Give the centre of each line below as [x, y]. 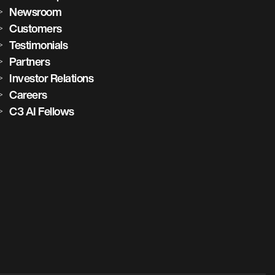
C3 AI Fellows [42, 111]
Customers [36, 28]
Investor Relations [52, 78]
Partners [30, 61]
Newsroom [36, 12]
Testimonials [39, 45]
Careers [28, 95]
